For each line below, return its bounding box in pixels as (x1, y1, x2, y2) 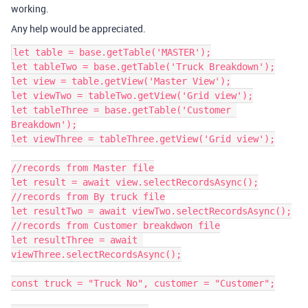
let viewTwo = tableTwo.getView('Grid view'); (11, 90, 253, 101)
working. (11, 2, 49, 15)
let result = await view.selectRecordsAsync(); (11, 177, 258, 188)
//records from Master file (11, 162, 154, 173)
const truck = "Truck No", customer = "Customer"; (11, 278, 275, 289)
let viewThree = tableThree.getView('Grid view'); (11, 133, 275, 144)
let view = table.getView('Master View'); (11, 76, 231, 87)
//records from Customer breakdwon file (11, 220, 220, 231)
